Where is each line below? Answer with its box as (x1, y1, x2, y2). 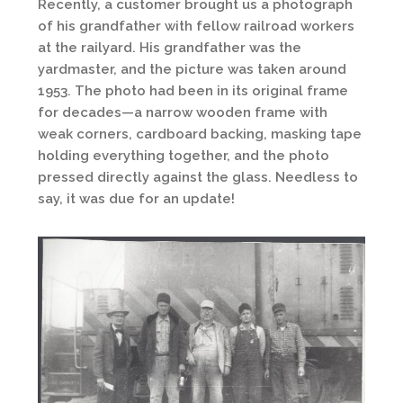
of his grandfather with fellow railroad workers (38, 18, 354, 34)
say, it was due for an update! (38, 191, 235, 207)
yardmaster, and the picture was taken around (38, 61, 346, 77)
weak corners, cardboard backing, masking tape (38, 126, 362, 142)
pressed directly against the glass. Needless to (38, 169, 358, 185)
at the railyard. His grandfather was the (38, 40, 301, 56)
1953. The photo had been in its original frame (38, 83, 348, 99)
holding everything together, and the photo (38, 148, 329, 164)
